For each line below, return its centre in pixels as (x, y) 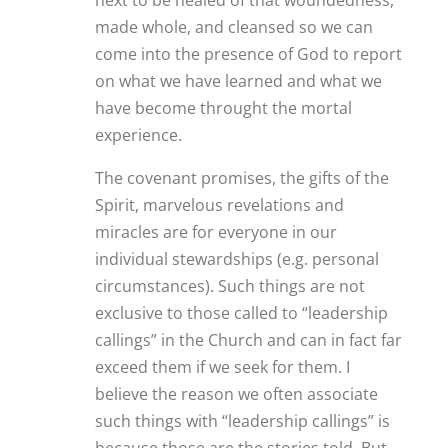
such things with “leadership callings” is (242, 420)
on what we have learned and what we (238, 80)
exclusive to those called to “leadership (241, 312)
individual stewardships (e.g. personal (236, 258)
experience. (138, 134)
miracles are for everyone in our (215, 231)
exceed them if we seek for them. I (222, 366)
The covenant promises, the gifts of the (241, 177)
